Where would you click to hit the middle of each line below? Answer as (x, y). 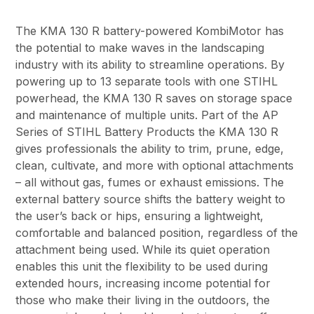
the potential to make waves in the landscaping (140, 48)
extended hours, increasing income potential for (143, 283)
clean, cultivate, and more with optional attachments (155, 165)
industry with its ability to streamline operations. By (150, 64)
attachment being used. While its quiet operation (143, 250)
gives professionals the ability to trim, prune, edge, (150, 149)
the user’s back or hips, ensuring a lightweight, (140, 216)
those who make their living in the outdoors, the (143, 300)
